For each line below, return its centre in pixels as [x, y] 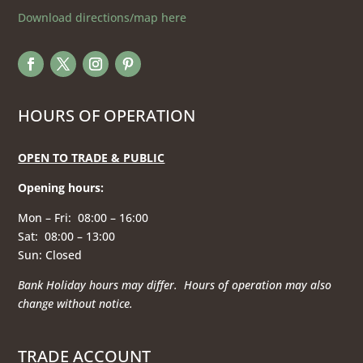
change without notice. [76, 303]
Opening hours [60, 187]
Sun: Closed [52, 254]
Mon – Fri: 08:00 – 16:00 [83, 217]
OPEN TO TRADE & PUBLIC [92, 157]
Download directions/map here [102, 17]
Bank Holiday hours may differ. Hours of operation [152, 284]
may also [309, 284]
